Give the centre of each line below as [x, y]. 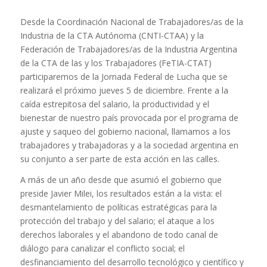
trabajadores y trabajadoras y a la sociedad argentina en [129, 145]
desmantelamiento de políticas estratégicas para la [118, 207]
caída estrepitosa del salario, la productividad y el [114, 104]
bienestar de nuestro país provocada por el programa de [129, 118]
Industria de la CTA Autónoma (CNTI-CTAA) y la [112, 36]
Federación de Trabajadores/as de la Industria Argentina [128, 49]
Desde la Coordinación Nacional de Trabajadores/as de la [131, 22]
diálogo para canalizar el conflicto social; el [102, 249]
